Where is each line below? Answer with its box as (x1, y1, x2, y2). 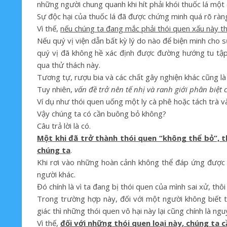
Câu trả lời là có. (37, 121, 91, 131)
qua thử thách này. (37, 60, 100, 70)
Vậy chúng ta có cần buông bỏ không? (37, 108, 166, 119)
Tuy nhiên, (37, 84, 74, 94)
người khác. (37, 169, 75, 179)
